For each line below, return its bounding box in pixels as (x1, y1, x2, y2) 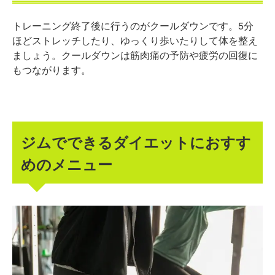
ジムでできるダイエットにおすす (21, 131, 252, 152)
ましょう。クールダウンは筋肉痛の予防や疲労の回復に (12, 48, 258, 63)
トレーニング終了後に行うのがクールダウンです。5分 (12, 18, 254, 33)
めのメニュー (21, 153, 113, 174)
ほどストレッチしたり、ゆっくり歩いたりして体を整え (12, 33, 258, 48)
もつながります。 (12, 63, 91, 77)
